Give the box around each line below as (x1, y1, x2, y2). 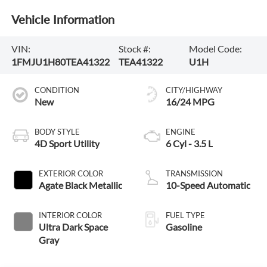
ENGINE (166, 127, 195, 137)
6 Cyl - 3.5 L (166, 138, 213, 150)
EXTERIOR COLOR (38, 169, 103, 179)
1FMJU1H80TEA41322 (11, 55, 110, 67)
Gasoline (166, 221, 202, 233)
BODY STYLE (34, 127, 80, 137)
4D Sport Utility (34, 138, 100, 150)
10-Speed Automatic (166, 179, 250, 191)
